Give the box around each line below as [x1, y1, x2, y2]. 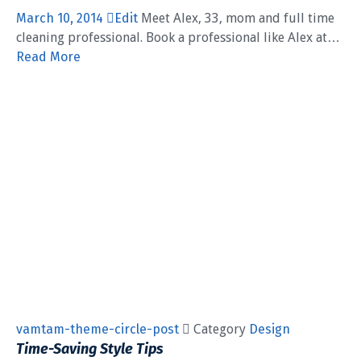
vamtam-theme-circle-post [16, 321, 182, 337]
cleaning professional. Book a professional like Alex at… [16, 30, 340, 46]
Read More [16, 49, 81, 65]
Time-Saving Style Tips [16, 339, 164, 358]
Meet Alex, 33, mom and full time [138, 10, 334, 27]
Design [249, 321, 290, 337]
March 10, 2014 [16, 10, 106, 27]
